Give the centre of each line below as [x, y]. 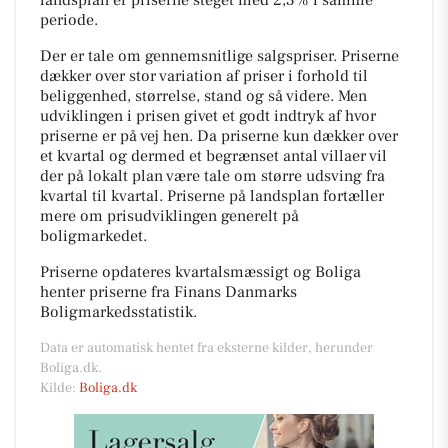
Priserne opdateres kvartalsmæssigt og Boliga [200, 271]
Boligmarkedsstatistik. [118, 311]
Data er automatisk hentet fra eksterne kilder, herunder [206, 347]
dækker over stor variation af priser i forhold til [204, 75]
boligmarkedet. [93, 235]
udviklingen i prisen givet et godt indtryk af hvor [208, 115]
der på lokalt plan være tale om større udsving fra [212, 175]
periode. [69, 19]
